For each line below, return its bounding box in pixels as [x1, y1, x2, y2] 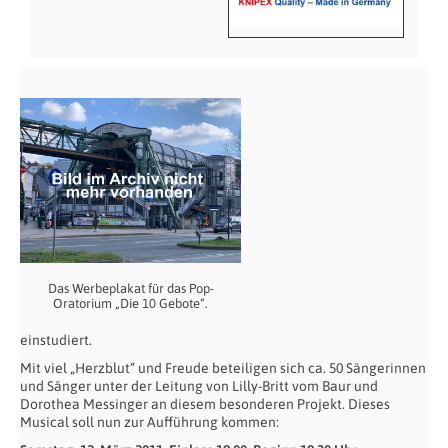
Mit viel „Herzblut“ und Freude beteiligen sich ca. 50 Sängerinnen [20, 360, 426, 377]
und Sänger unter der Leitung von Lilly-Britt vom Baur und [20, 378, 378, 395]
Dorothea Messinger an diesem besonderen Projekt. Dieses [20, 396, 390, 413]
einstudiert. [20, 332, 92, 349]
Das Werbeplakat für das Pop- [47, 281, 214, 297]
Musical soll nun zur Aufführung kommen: [20, 414, 279, 431]
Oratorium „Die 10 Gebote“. [53, 296, 208, 312]
